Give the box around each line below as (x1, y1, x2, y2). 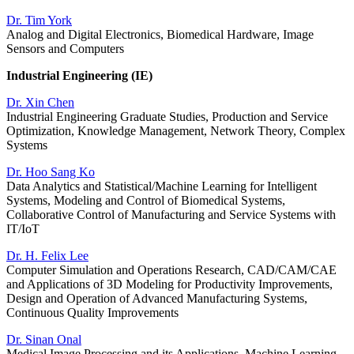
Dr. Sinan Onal (6, 333, 81, 347)
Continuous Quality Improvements (6, 306, 179, 320)
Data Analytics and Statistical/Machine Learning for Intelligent (6, 179, 317, 194)
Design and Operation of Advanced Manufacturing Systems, (6, 292, 307, 306)
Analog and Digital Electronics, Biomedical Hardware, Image (6, 28, 314, 42)
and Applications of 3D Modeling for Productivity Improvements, (6, 277, 333, 292)
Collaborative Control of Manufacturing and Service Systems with (6, 208, 336, 222)
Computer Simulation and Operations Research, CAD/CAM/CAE (6, 263, 337, 277)
